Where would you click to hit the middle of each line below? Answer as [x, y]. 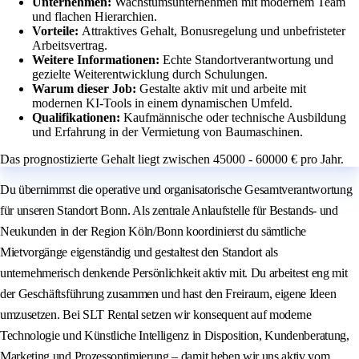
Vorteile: [57, 31]
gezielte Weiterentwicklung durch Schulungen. [150, 75]
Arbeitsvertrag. [70, 46]
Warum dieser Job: [86, 89]
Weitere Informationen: [97, 60]
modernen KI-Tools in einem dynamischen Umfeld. [162, 103]
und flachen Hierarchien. [95, 17]
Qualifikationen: [78, 118]
